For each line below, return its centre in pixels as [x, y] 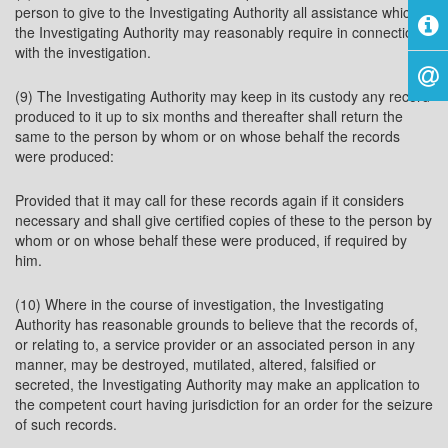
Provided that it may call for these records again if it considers [209, 200]
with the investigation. [83, 52]
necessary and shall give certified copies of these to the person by [223, 220]
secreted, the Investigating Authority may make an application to [217, 384]
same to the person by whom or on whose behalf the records [207, 136]
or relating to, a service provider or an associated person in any [215, 344]
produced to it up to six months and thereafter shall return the [209, 116]
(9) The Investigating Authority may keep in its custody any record [222, 96]
